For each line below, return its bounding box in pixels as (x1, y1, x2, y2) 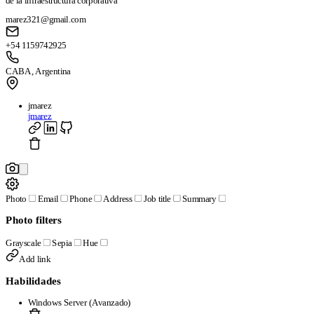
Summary (182, 193, 217, 204)
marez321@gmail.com (6, 14, 86, 25)
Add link (19, 254, 50, 264)
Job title (143, 193, 171, 204)
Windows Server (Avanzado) (28, 297, 131, 308)
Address (103, 193, 132, 204)
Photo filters (6, 214, 62, 227)
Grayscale (6, 238, 41, 249)
